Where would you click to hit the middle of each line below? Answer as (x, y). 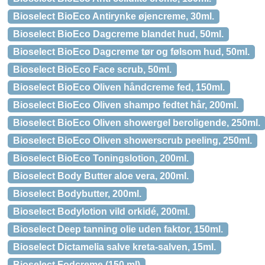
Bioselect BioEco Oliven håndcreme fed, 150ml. (119, 87)
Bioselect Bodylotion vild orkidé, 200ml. (101, 211)
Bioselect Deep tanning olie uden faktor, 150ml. (118, 229)
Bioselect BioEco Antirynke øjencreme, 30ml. (114, 16)
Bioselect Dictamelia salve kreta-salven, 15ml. (114, 247)
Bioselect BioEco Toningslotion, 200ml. (101, 158)
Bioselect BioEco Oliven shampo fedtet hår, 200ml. (126, 105)
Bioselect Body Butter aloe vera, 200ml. (101, 176)
